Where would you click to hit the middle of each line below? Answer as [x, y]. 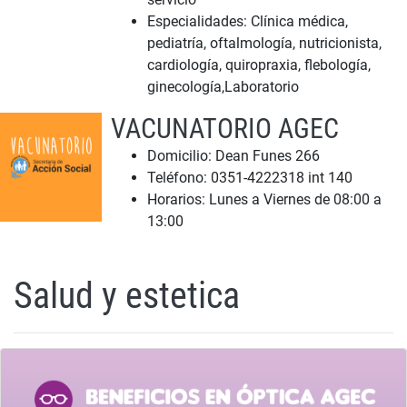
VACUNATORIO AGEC [225, 129]
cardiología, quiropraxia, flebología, [259, 65]
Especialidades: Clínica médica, [248, 21]
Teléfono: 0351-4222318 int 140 [250, 178]
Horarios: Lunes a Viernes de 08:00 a [264, 199]
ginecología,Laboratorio [223, 87]
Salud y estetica [127, 296]
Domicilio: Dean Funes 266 [233, 156]
